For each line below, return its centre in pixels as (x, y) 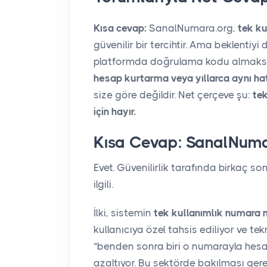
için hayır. (115, 111)
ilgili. (103, 184)
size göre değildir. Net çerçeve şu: (173, 94)
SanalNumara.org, (192, 28)
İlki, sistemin (124, 212)
